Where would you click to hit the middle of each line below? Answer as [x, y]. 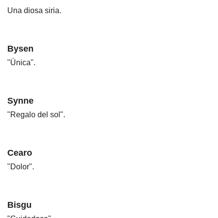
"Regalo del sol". [36, 115]
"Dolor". [21, 167]
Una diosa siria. [34, 11]
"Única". [21, 63]
